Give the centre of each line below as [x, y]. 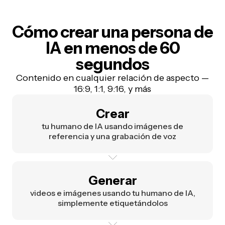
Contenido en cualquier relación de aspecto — [113, 78]
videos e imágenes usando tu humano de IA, [113, 193]
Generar [113, 181]
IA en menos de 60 [113, 48]
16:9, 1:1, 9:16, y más [113, 89]
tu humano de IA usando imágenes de [113, 126]
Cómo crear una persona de [113, 32]
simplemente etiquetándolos [113, 203]
